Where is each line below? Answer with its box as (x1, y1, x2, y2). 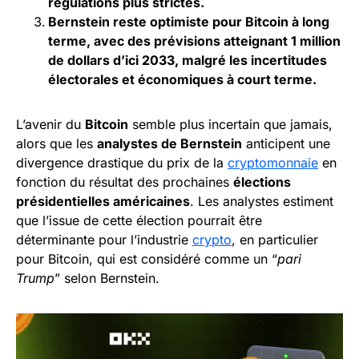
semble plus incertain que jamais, (128, 116, 333, 132)
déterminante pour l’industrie (16, 232, 192, 248)
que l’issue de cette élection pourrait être (16, 212, 262, 228)
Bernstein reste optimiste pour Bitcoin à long (48, 14, 329, 30)
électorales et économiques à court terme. (48, 71, 317, 87)
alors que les (16, 135, 97, 151)
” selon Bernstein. (54, 270, 159, 286)
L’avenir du (16, 116, 85, 132)
